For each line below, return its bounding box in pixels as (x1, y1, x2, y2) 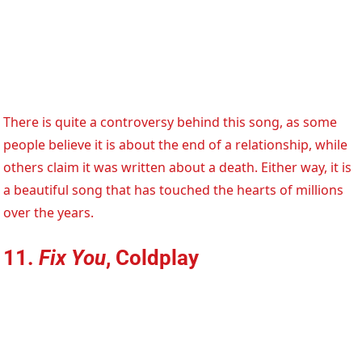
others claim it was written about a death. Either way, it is (3, 158, 352, 177)
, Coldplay (106, 246, 200, 271)
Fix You (39, 246, 107, 271)
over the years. (3, 204, 95, 222)
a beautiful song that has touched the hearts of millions (3, 181, 344, 200)
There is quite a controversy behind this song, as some (3, 113, 338, 132)
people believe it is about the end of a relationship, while (3, 136, 348, 154)
